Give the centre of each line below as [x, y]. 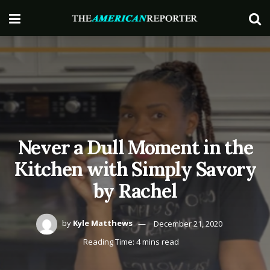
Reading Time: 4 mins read [131, 241]
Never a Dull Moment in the [135, 147]
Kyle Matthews [103, 223]
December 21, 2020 [188, 223]
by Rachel [135, 190]
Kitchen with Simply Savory [135, 169]
